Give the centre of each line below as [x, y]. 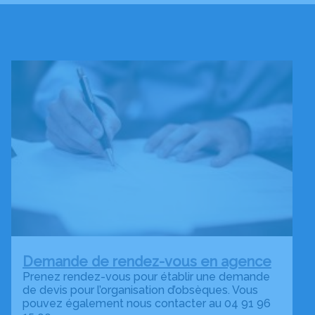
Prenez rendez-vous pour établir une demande [146, 276]
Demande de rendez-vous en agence [147, 261]
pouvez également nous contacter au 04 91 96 [147, 303]
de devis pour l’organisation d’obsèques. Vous [140, 290]
